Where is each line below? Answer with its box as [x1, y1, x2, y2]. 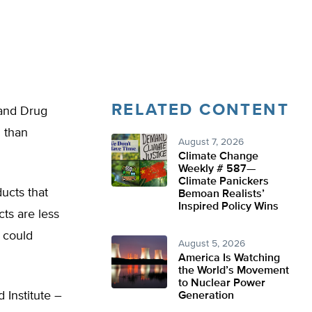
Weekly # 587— [178, 164, 256, 175]
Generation [178, 290, 234, 302]
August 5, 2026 [178, 239, 245, 249]
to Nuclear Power [178, 278, 265, 289]
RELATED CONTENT [111, 102, 289, 118]
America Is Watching [178, 253, 280, 264]
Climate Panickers [178, 176, 269, 187]
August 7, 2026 [178, 137, 244, 147]
